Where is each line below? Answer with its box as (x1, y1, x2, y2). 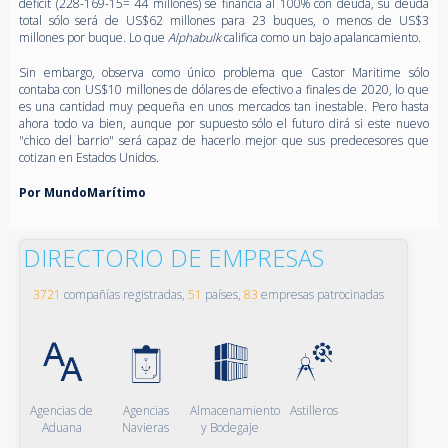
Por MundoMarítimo (18, 183, 146, 201)
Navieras (122, 418, 170, 436)
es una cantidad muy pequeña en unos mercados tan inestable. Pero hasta (18, 97, 430, 115)
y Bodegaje (200, 418, 259, 436)
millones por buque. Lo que (18, 28, 168, 46)
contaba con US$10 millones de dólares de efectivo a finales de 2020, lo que (18, 80, 430, 98)
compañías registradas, (60, 285, 188, 303)
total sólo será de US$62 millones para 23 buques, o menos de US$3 (18, 11, 430, 29)
